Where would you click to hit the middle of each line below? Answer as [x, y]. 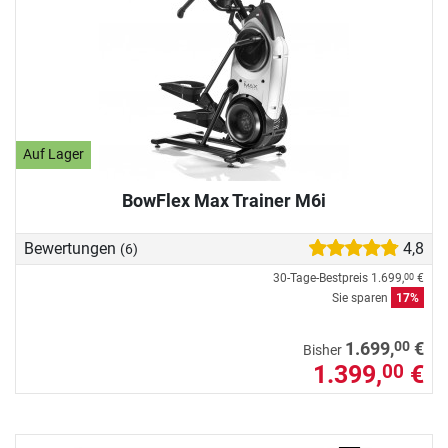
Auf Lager [54, 155]
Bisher [324, 351]
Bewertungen [72, 249]
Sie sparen [361, 298]
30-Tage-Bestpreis [322, 278]
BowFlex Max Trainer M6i [224, 200]
